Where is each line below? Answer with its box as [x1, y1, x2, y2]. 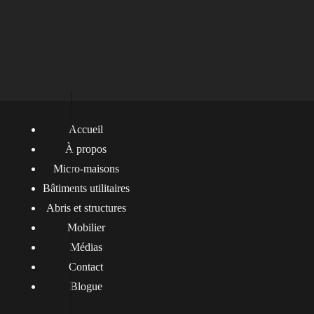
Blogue [69, 280, 102, 292]
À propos [65, 143, 107, 155]
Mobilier [67, 221, 105, 233]
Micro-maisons [53, 163, 119, 175]
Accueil [69, 123, 104, 135]
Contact [69, 261, 104, 273]
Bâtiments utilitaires [42, 182, 130, 194]
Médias [69, 241, 102, 253]
